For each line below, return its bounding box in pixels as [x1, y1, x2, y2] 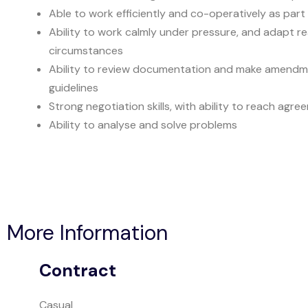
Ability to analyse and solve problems [49, 118, 237, 132]
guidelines [49, 80, 98, 95]
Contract [38, 259, 116, 282]
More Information [7, 219, 168, 246]
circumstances [49, 43, 123, 58]
